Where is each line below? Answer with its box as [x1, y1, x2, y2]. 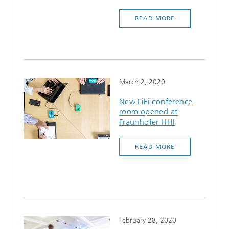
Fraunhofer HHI [119, 117, 175, 127]
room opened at [119, 107, 178, 117]
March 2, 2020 [119, 78, 165, 86]
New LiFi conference [119, 97, 193, 106]
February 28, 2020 [119, 216, 176, 225]
